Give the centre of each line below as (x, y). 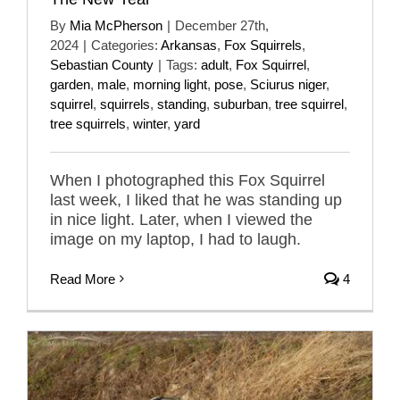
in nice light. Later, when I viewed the (181, 219)
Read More (83, 279)
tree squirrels (88, 123)
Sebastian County (102, 64)
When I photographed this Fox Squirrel (187, 180)
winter (150, 123)
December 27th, (222, 25)
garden (70, 84)
